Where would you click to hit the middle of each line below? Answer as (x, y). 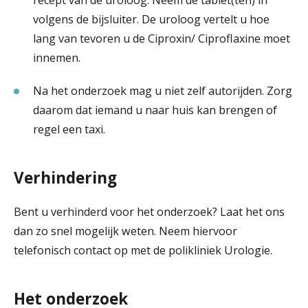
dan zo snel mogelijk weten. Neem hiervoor (125, 231)
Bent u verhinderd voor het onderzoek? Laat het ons (149, 212)
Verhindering (65, 178)
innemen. (57, 58)
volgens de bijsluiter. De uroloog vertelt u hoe (151, 19)
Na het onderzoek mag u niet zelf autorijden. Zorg (163, 91)
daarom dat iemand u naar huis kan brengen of (155, 110)
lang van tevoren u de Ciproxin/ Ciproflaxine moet (162, 38)
